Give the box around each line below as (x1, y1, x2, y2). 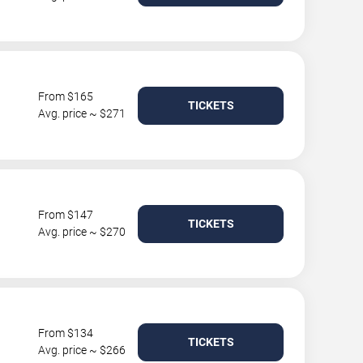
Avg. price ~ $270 (38, 225, 126, 238)
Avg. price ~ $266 (38, 344, 126, 357)
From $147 (38, 208, 93, 221)
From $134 (38, 327, 93, 340)
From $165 (38, 90, 93, 103)
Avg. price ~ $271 (38, 107, 126, 120)
